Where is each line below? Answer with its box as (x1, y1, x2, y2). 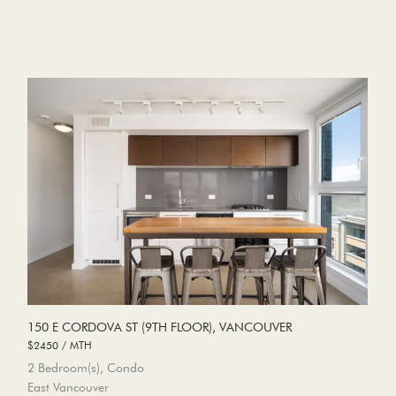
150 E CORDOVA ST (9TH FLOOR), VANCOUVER (27, 319, 292, 336)
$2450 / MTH (27, 338, 92, 353)
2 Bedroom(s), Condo (27, 360, 144, 377)
